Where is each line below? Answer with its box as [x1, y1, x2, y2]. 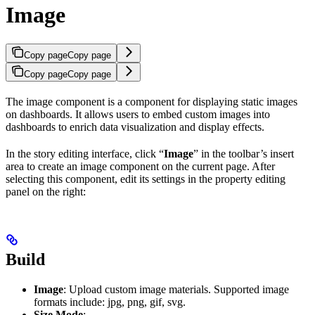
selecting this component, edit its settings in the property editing [6, 172, 285, 185]
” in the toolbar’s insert [193, 147, 294, 160]
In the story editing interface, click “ [6, 147, 164, 160]
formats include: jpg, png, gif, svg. [34, 295, 186, 308]
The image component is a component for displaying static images [6, 95, 297, 108]
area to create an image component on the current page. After [6, 160, 275, 172]
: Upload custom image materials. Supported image [63, 283, 289, 295]
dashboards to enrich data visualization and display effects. [6, 120, 264, 133]
